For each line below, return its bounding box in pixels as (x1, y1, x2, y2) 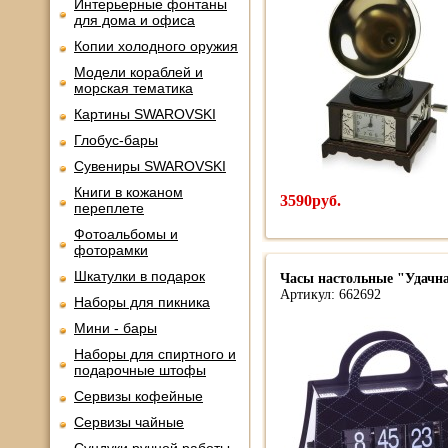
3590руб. (280, 192, 341, 209)
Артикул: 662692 (280, 287, 381, 302)
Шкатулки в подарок (74, 268, 205, 284)
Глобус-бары (74, 132, 158, 148)
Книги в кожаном (74, 184, 183, 200)
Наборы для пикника (74, 294, 210, 310)
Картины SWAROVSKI (74, 106, 216, 122)
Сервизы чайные (74, 414, 184, 430)
